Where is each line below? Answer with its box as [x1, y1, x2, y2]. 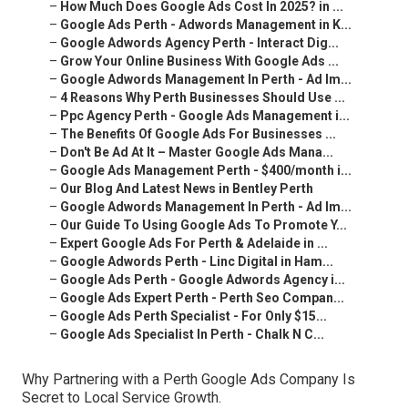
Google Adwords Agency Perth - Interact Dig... [60, 36, 339, 51]
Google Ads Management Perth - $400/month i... [60, 163, 352, 178]
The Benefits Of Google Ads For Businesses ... [60, 127, 336, 142]
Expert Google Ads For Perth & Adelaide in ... [60, 236, 328, 251]
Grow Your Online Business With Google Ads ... [60, 54, 339, 69]
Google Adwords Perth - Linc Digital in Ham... [60, 254, 333, 270]
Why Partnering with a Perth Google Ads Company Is [22, 371, 355, 389]
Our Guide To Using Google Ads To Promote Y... [60, 218, 347, 233]
